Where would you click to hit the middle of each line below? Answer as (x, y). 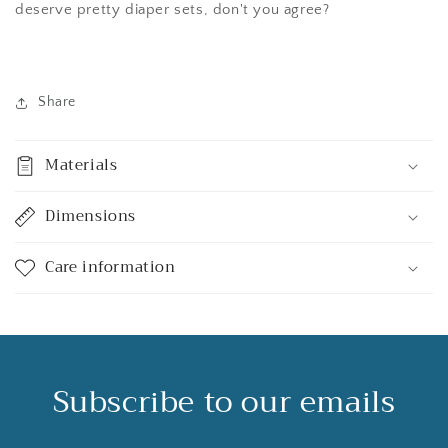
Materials (81, 165)
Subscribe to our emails (224, 402)
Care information (110, 267)
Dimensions (90, 216)
